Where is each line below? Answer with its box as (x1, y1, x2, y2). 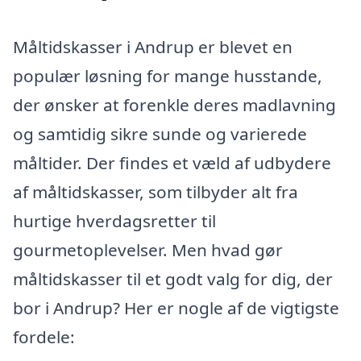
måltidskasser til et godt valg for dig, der (13, 267, 333, 290)
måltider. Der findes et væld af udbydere (13, 151, 331, 174)
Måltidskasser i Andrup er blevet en (13, 35, 293, 58)
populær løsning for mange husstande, (13, 64, 322, 87)
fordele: (13, 325, 75, 348)
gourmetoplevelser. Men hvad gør (13, 238, 283, 261)
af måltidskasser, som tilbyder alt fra (13, 180, 298, 203)
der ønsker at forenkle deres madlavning (13, 93, 336, 116)
